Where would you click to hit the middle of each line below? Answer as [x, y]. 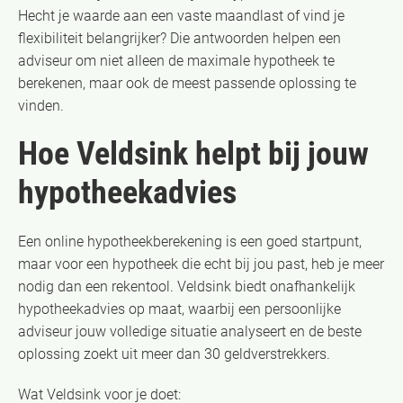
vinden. [41, 105]
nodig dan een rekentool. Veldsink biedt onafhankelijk [187, 286]
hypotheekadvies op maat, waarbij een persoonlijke [179, 309]
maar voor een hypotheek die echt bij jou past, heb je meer [201, 264]
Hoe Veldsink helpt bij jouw [193, 153]
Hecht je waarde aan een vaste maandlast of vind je [181, 15]
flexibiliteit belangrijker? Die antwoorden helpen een [179, 38]
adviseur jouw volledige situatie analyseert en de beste [190, 331]
